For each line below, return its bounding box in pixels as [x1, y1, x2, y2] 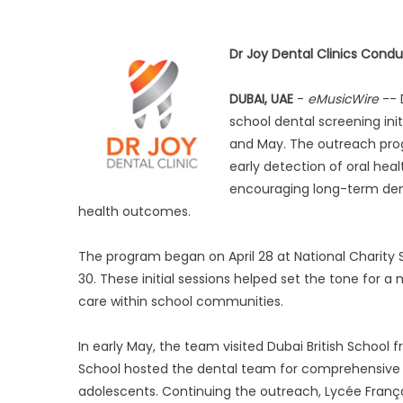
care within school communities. [78, 292, 283, 310]
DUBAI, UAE [229, 90, 293, 108]
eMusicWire [308, 90, 379, 108]
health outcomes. [78, 202, 191, 220]
